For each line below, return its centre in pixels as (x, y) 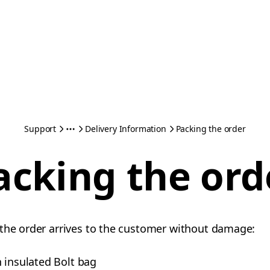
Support (40, 129)
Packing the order (211, 129)
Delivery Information (126, 129)
